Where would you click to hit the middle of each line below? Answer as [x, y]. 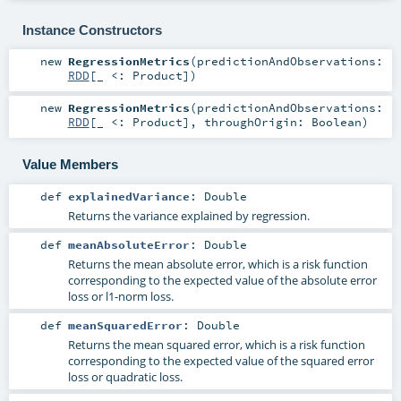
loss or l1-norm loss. [120, 296]
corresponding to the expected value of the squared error [221, 360]
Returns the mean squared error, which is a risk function [216, 344]
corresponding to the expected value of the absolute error [222, 280]
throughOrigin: [257, 122]
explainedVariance [128, 196]
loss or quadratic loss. [125, 376]
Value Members [70, 164]
